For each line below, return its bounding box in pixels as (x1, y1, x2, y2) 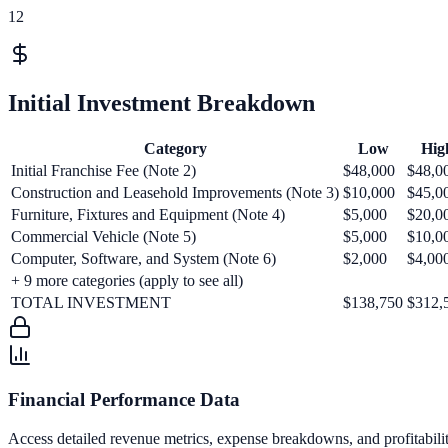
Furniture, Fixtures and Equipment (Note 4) (11, 205, 285, 223)
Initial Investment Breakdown (8, 89, 315, 116)
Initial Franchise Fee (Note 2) (11, 161, 196, 179)
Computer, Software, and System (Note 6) (11, 249, 276, 267)
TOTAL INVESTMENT (11, 293, 171, 311)
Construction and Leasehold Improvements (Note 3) (11, 183, 339, 201)
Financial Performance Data (8, 389, 240, 411)
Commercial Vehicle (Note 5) (11, 227, 196, 245)
